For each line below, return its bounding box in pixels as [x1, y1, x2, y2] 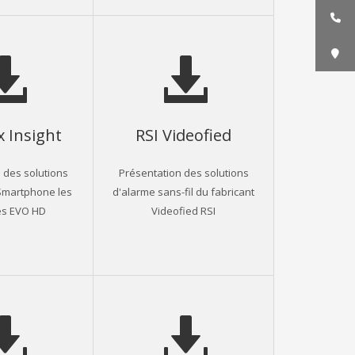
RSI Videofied [136, 124, 232, 145]
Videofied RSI [151, 203, 216, 217]
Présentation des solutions [118, 165, 249, 179]
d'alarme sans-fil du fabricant [113, 184, 255, 198]
